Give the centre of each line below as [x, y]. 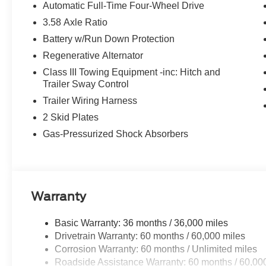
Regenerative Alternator [93, 56]
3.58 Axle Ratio [75, 23]
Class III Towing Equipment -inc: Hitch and [132, 72]
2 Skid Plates [71, 118]
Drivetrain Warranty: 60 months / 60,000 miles [150, 236]
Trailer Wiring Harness [90, 101]
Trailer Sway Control [86, 84]
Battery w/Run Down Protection [109, 39]
